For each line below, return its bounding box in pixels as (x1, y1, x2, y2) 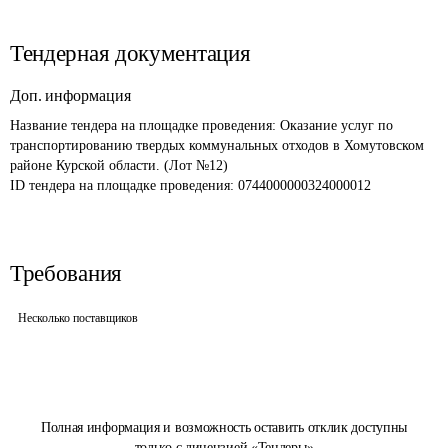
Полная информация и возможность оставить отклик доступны (40, 420, 408, 435)
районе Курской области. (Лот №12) (10, 158, 228, 173)
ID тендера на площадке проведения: (10, 178, 238, 193)
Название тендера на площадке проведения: (10, 118, 280, 133)
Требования (10, 261, 122, 286)
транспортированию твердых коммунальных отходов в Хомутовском (10, 138, 428, 153)
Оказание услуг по (280, 118, 397, 133)
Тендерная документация (10, 41, 251, 66)
